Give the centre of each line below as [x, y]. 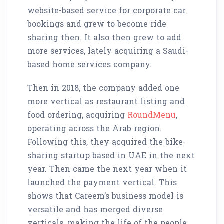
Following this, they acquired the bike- [107, 141]
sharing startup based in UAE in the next [111, 155]
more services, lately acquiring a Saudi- [108, 50]
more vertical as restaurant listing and [106, 101]
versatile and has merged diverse [95, 209]
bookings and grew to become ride [97, 23]
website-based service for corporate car [107, 10]
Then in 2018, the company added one [103, 87]
